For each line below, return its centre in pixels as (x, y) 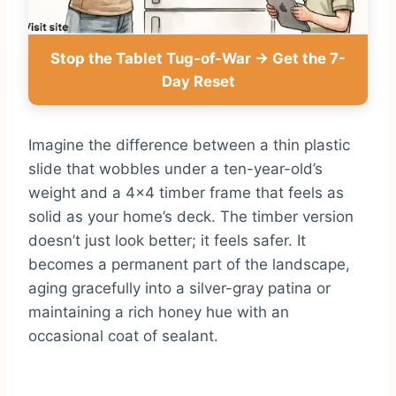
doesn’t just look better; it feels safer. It (167, 241)
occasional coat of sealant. (123, 336)
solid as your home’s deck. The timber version (191, 217)
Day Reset (198, 82)
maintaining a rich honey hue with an (159, 312)
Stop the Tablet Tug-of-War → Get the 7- (198, 59)
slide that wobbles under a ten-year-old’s (175, 169)
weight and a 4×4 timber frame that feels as (186, 193)
